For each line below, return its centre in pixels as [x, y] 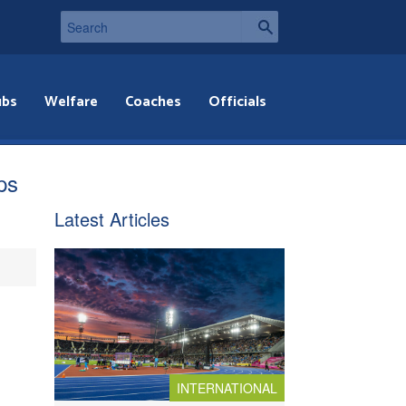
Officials [238, 102]
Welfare [72, 102]
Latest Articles [112, 219]
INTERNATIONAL [227, 388]
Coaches [154, 102]
